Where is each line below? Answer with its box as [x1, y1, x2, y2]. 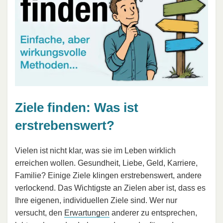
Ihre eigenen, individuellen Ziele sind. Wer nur [15, 196, 177, 205]
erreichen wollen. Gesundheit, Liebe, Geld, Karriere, [15, 158, 198, 167]
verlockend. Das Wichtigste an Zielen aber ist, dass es [15, 183, 206, 192]
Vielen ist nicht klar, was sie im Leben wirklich [15, 146, 176, 155]
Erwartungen [64, 208, 110, 217]
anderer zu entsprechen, [110, 208, 197, 217]
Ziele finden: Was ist [15, 100, 138, 115]
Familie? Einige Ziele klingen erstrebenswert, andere [15, 171, 202, 180]
